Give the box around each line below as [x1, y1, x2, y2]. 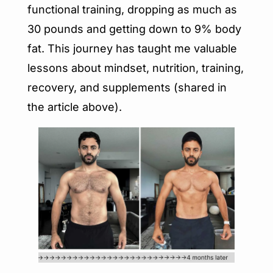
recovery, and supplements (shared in [27, 80, 227, 94]
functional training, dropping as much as [27, 2, 237, 16]
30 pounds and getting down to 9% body [27, 22, 241, 35]
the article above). [27, 100, 122, 113]
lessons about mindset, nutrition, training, [27, 61, 244, 74]
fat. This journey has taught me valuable [27, 41, 237, 55]
